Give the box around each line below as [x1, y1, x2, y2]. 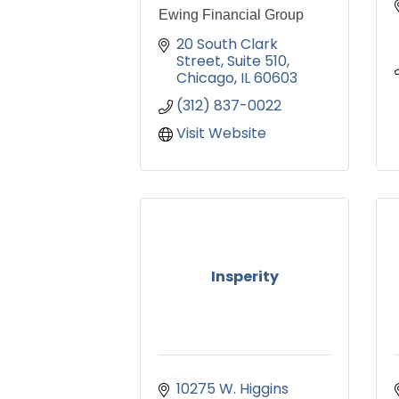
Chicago [176, 68, 234, 89]
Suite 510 [227, 51, 287, 72]
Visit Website [176, 123, 266, 144]
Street [176, 51, 221, 72]
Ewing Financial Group [159, 7, 304, 23]
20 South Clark [176, 34, 278, 55]
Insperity [210, 266, 279, 288]
